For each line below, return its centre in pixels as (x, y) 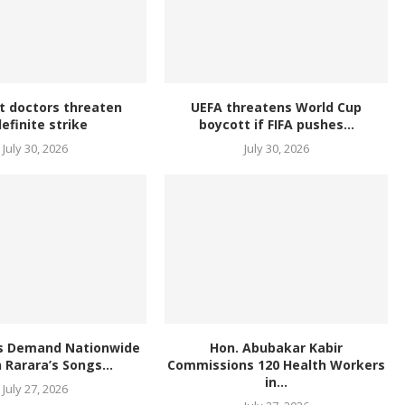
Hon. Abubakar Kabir (277, 347)
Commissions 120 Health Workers (277, 364)
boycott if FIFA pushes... (276, 125)
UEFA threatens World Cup (277, 108)
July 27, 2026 (35, 388)
